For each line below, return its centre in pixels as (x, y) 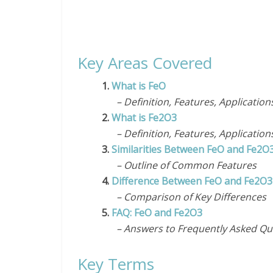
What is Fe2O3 (144, 118)
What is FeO (141, 86)
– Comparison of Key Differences (184, 197)
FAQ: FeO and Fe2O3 (157, 213)
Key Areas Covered (145, 63)
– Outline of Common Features (179, 165)
